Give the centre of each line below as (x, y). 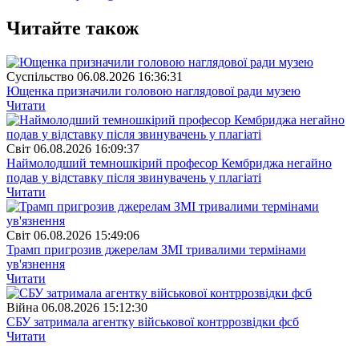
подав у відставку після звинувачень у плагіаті (134, 177)
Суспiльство (40, 76)
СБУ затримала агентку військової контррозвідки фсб (153, 321)
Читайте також (73, 28)
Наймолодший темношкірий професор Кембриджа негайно (169, 163)
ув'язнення (36, 264)
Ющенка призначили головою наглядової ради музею (153, 91)
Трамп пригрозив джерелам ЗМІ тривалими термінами (156, 249)
